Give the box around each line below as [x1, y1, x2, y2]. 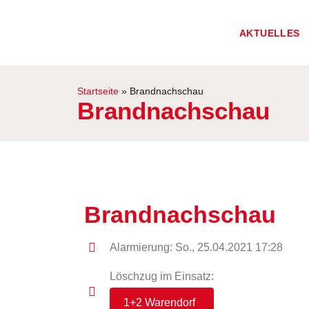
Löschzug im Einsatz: [109, 270, 214, 282]
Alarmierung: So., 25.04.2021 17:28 [109, 241, 283, 253]
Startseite [77, 86, 119, 97]
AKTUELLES [239, 27, 300, 39]
